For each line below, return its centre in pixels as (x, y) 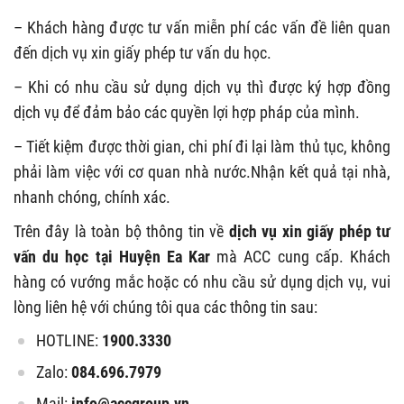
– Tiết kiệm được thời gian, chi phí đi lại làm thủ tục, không (202, 147)
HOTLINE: (69, 340)
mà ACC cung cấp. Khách (304, 257)
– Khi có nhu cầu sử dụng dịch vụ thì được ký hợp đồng (202, 87)
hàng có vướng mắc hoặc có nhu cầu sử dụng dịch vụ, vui (202, 282)
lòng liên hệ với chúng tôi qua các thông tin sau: (165, 307)
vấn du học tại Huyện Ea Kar (115, 257)
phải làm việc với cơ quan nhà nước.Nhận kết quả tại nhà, (202, 172)
